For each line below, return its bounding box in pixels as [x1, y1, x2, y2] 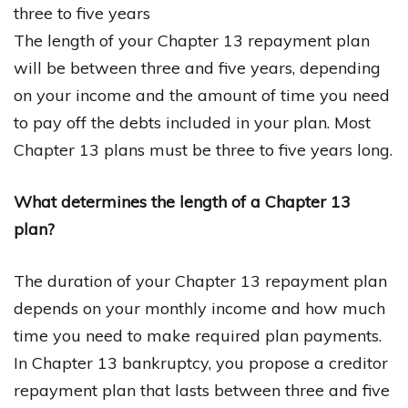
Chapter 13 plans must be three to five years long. [14, 139, 393, 161]
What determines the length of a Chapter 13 [14, 191, 351, 213]
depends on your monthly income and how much [14, 298, 385, 320]
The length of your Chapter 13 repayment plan [14, 30, 370, 52]
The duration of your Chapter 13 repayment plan [14, 270, 387, 292]
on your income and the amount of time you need [14, 85, 390, 107]
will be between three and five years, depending [14, 57, 381, 79]
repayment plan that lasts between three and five [14, 380, 390, 402]
